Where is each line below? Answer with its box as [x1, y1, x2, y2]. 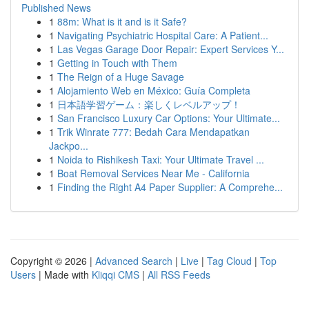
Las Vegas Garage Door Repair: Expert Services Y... [57, 42, 284, 56]
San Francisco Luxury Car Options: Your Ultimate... [57, 111, 280, 125]
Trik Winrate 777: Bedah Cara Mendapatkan [57, 125, 250, 139]
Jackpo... [49, 139, 88, 152]
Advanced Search [95, 254, 172, 268]
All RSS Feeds [148, 268, 210, 281]
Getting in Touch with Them [57, 56, 177, 70]
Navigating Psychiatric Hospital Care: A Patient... [57, 28, 268, 42]
